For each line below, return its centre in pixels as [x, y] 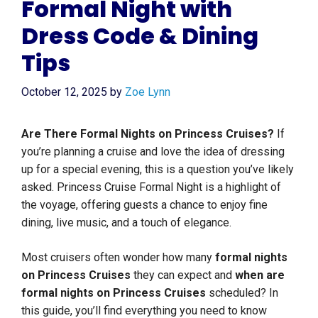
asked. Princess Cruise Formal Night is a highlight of [151, 187]
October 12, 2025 [64, 92]
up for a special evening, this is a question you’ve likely [158, 169]
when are [260, 275]
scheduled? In [242, 292]
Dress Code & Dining [140, 35]
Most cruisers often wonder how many [118, 257]
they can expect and [183, 275]
